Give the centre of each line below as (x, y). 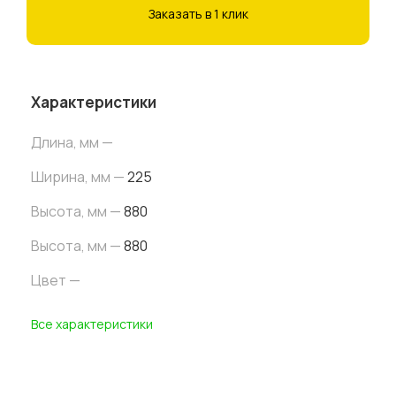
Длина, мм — (72, 142)
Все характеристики (92, 324)
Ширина (58, 177)
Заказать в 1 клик (198, 14)
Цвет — (56, 280)
